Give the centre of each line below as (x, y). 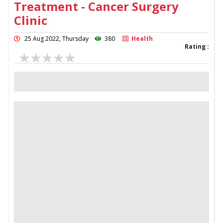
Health (141, 38)
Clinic (31, 20)
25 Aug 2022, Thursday (57, 38)
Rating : (197, 46)
